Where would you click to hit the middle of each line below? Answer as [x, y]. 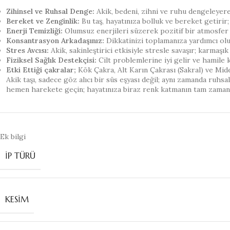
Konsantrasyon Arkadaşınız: [55, 41]
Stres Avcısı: [27, 50]
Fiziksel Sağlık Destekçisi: [51, 60]
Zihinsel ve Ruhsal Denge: [50, 11]
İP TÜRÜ [20, 156]
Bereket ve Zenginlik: [43, 21]
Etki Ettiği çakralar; [41, 70]
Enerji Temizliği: [34, 31]
